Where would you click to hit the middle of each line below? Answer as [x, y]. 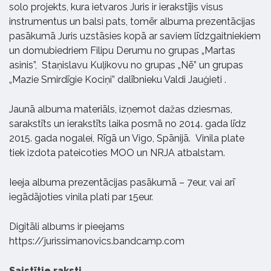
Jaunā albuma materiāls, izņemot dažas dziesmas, [121, 109]
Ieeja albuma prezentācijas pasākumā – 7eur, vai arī [122, 183]
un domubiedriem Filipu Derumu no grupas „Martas [122, 51]
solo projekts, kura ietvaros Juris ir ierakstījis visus [116, 7]
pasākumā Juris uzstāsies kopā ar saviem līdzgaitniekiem [135, 36]
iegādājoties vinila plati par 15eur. [81, 197]
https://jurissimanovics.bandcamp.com [97, 241]
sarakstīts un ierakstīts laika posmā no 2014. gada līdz [128, 124]
